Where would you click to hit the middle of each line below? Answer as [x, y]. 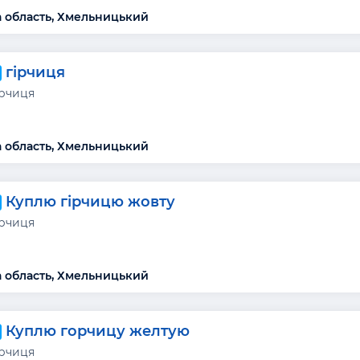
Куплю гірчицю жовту [91, 201]
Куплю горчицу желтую [98, 331]
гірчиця [36, 72]
